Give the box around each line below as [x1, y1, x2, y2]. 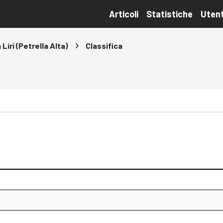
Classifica [86, 41, 122, 50]
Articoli [109, 8, 138, 19]
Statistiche [146, 8, 193, 19]
